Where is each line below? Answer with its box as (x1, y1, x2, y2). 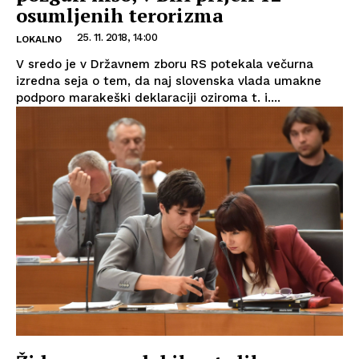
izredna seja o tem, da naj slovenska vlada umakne (16, 73, 321, 88)
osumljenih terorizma (16, 2, 224, 28)
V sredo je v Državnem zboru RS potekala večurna (16, 56, 313, 71)
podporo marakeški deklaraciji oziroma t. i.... (16, 90, 280, 105)
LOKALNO (16, 33, 62, 45)
